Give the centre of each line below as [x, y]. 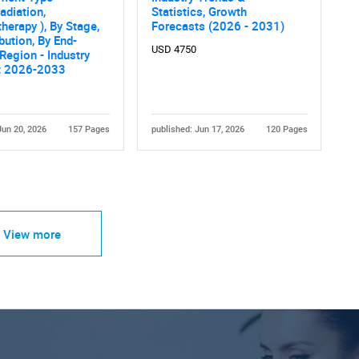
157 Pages [89, 130]
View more [32, 234]
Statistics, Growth [199, 12]
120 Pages [286, 130]
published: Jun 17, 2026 [198, 130]
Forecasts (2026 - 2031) [218, 26]
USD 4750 [173, 50]
